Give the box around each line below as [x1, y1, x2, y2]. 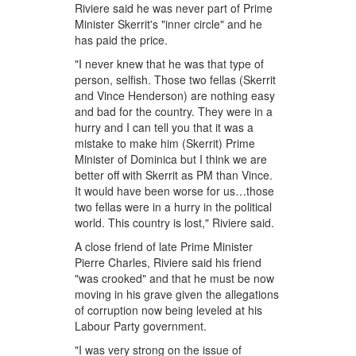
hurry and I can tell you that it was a [75, 119, 254, 136]
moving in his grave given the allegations [75, 286, 280, 303]
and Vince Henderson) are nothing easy [75, 87, 276, 104]
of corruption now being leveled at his [75, 302, 263, 319]
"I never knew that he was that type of [75, 56, 265, 72]
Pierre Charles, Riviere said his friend [75, 254, 262, 271]
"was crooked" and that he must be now [75, 270, 275, 287]
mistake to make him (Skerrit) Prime [75, 135, 256, 152]
